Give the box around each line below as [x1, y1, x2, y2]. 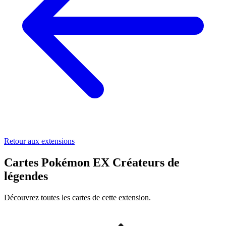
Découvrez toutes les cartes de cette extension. [4, 193, 151, 202]
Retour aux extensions [4, 136, 75, 145]
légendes [4, 169, 48, 183]
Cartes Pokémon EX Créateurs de [4, 155, 180, 169]
